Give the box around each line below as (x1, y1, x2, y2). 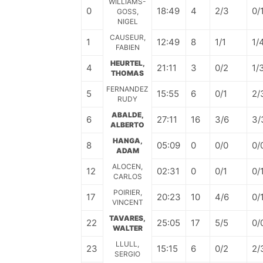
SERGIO (114, 249, 140, 258)
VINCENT (112, 198, 143, 207)
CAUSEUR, (109, 33, 146, 42)
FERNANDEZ (106, 85, 149, 93)
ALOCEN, (112, 162, 143, 171)
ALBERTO (110, 120, 144, 129)
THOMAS (111, 69, 144, 77)
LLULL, (116, 240, 139, 248)
